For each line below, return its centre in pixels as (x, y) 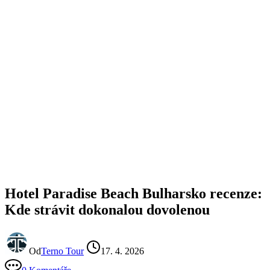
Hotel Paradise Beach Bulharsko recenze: (133, 193)
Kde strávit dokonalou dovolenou (107, 209)
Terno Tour (62, 251)
